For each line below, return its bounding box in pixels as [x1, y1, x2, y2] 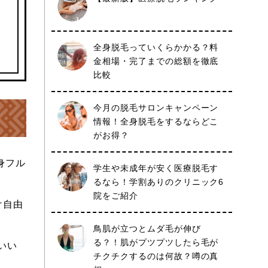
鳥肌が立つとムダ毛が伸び [93, 224, 201, 233]
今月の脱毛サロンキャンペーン [93, 103, 219, 112]
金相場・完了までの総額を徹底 [93, 56, 219, 66]
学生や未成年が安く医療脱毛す [93, 163, 219, 173]
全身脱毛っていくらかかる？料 [93, 42, 219, 52]
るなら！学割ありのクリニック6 [93, 177, 224, 187]
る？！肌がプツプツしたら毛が [93, 237, 219, 247]
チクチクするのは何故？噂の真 [93, 251, 219, 261]
